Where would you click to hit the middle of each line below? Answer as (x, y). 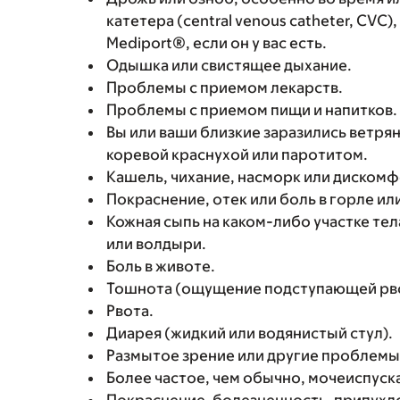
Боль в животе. (161, 266)
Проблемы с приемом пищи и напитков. (252, 110)
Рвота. (130, 311)
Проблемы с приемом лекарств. (225, 87)
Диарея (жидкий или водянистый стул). (250, 333)
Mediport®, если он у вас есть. (217, 43)
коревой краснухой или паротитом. (237, 154)
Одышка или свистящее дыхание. (229, 65)
